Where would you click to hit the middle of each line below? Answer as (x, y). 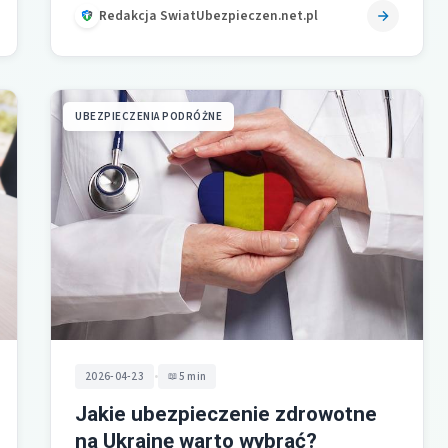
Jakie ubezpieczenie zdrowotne (226, 413)
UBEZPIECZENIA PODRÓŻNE (148, 116)
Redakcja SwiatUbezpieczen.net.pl (208, 16)
